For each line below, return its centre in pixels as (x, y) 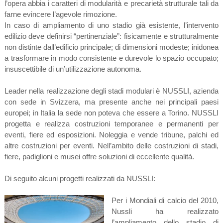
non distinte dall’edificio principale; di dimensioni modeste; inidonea (111, 47)
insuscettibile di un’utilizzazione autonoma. (73, 69)
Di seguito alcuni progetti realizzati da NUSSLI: (80, 179)
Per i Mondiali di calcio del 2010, (165, 201)
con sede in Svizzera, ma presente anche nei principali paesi (111, 102)
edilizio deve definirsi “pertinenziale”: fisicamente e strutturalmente (111, 36)
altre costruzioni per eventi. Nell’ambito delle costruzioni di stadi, (111, 146)
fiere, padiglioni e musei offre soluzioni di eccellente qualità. (99, 157)
